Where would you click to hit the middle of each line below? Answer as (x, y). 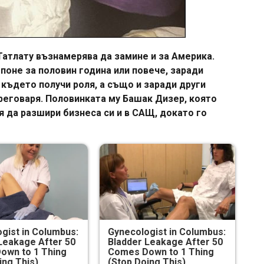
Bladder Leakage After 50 (165, 242)
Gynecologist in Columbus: (166, 232)
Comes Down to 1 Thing (161, 252)
